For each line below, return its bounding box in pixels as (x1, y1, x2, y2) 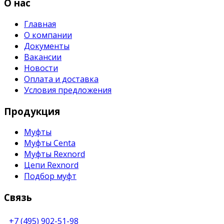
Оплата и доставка (24, 73, 98, 84)
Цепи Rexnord (24, 159, 78, 171)
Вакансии (24, 51, 61, 62)
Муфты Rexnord (24, 148, 85, 160)
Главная (24, 18, 56, 29)
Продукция (4, 104, 60, 117)
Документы (24, 40, 69, 51)
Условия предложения (24, 84, 111, 95)
